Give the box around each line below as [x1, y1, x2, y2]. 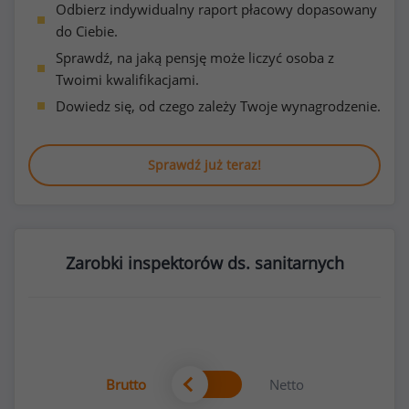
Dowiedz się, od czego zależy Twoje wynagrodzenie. [56, 97, 381, 115]
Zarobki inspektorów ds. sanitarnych [65, 252, 344, 274]
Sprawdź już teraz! [148, 156, 261, 173]
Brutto [105, 375, 146, 393]
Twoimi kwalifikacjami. [56, 70, 199, 89]
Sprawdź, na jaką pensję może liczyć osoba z [56, 48, 334, 67]
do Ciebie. [56, 22, 118, 40]
